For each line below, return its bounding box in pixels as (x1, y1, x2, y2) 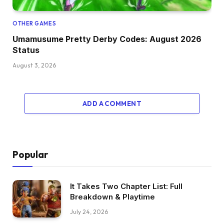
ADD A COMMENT (82, 99, 142, 108)
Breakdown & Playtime (70, 192, 155, 202)
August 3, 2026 (12, 61, 56, 69)
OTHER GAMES (12, 20, 56, 27)
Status (12, 45, 39, 55)
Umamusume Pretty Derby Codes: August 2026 (12, 34, 201, 44)
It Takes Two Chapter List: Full (70, 181, 182, 191)
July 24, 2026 (70, 208, 108, 216)
